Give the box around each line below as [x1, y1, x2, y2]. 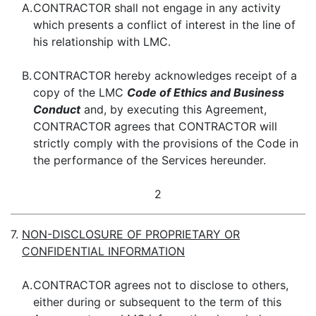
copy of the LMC [33, 85, 127, 99]
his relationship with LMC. [33, 35, 171, 49]
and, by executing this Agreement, [80, 102, 267, 116]
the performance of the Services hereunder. [33, 153, 266, 167]
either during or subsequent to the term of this [33, 295, 281, 309]
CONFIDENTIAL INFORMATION [22, 244, 185, 258]
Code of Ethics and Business [127, 85, 284, 99]
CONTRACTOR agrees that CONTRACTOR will [33, 119, 277, 133]
